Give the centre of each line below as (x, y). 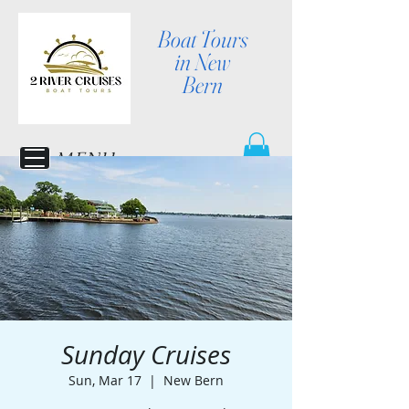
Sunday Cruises (146, 355)
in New (202, 62)
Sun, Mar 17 (105, 380)
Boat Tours (202, 39)
